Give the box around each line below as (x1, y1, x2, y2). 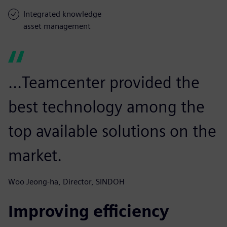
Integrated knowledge (23, 9, 101, 19)
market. (8, 145, 62, 165)
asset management (23, 21, 91, 31)
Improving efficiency (8, 201, 169, 221)
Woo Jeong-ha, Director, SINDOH (8, 176, 125, 186)
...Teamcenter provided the (8, 72, 200, 92)
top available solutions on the (8, 121, 216, 141)
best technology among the (8, 96, 205, 117)
